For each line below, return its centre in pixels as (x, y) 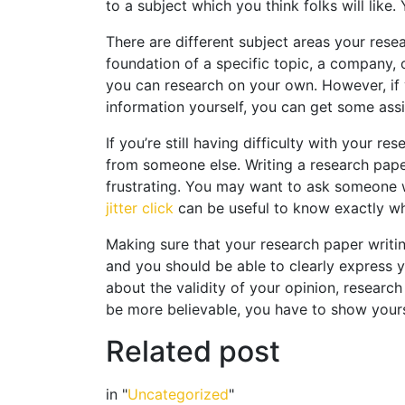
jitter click (140, 208)
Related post (193, 351)
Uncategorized (178, 394)
